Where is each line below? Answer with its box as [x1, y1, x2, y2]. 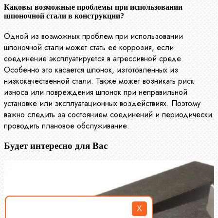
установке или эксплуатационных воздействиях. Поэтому [4, 98, 200, 109]
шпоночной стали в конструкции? [4, 12, 124, 20]
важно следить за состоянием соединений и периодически [4, 109, 212, 121]
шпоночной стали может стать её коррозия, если [4, 42, 174, 54]
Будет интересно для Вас [4, 141, 108, 151]
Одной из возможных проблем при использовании [4, 31, 183, 42]
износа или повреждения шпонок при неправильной [4, 87, 187, 98]
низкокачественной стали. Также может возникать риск [4, 75, 194, 87]
